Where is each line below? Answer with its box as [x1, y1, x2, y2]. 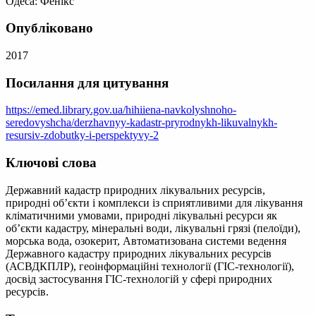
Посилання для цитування [6, 75, 169, 90]
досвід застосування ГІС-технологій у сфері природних [6, 272, 272, 285]
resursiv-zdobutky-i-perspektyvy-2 [6, 129, 159, 142]
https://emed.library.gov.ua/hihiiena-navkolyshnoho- [6, 104, 236, 116]
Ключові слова [6, 155, 97, 171]
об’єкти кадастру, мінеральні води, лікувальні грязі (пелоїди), [6, 221, 300, 234]
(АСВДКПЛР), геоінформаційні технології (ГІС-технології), [6, 260, 294, 272]
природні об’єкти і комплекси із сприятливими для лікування [6, 196, 303, 209]
